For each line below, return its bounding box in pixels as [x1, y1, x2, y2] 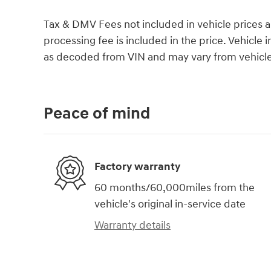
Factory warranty [94, 159, 180, 174]
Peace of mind [44, 103, 150, 125]
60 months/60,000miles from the [94, 181, 255, 195]
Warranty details [94, 218, 171, 233]
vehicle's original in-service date [94, 197, 246, 212]
